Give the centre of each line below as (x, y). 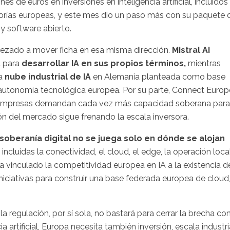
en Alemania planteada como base (159, 76)
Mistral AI (191, 50)
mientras (203, 63)
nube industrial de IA (49, 76)
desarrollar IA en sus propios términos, (104, 63)
